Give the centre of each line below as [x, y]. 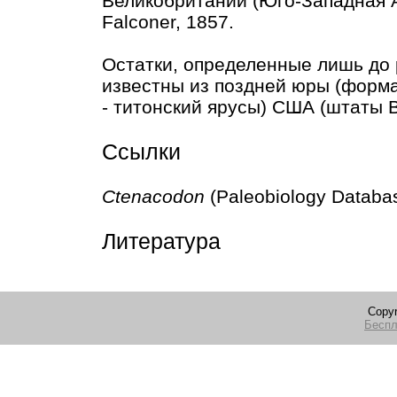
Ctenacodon [153, 197]
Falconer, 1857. [168, 22]
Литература [161, 241]
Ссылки [141, 152]
